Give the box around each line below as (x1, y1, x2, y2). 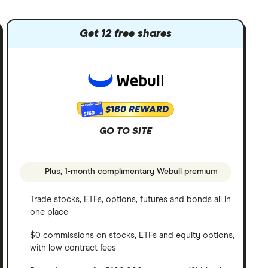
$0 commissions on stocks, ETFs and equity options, (30, 231, 235, 240)
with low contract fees (30, 243, 117, 252)
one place (30, 208, 69, 217)
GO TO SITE (99, 126, 152, 136)
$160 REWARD (105, 105, 169, 115)
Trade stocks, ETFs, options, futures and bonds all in (30, 195, 232, 204)
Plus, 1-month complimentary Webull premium (42, 167, 218, 176)
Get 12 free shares (79, 29, 172, 39)
